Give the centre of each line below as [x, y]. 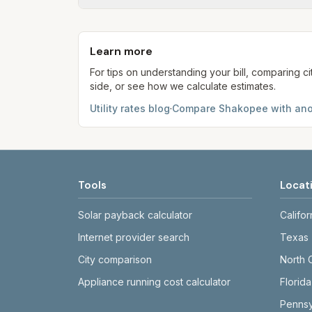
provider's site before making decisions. [194, 36]
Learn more [121, 51]
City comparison [115, 259]
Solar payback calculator [135, 215]
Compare [195, 108]
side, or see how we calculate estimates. [183, 86]
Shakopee [243, 108]
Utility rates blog [130, 108]
